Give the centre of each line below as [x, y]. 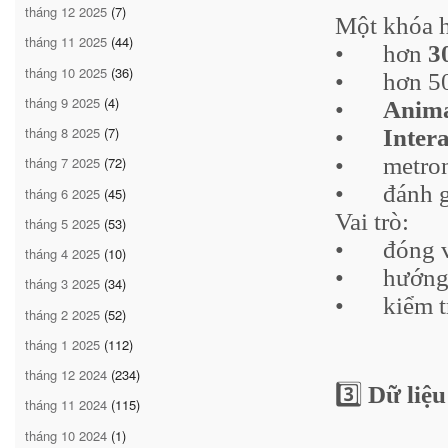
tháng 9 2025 [62, 102]
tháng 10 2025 [66, 72]
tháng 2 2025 [62, 314]
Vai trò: [372, 221]
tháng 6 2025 [62, 193]
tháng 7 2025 [62, 163]
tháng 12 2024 [66, 375]
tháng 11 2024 [66, 405]
